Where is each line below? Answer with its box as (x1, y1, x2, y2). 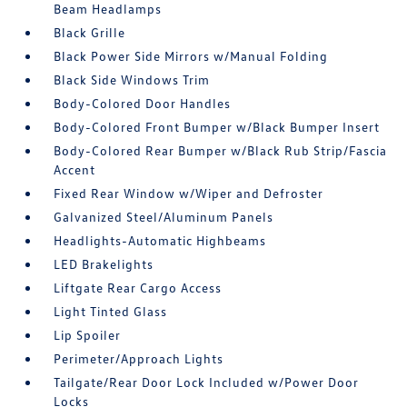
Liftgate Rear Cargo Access (54, 280, 223, 296)
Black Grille (54, 25, 126, 41)
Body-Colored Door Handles (54, 95, 232, 112)
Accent (54, 162, 96, 178)
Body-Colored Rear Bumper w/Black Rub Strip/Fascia (54, 143, 388, 159)
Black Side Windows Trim (54, 72, 211, 88)
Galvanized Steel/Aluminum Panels (54, 209, 274, 225)
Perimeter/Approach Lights (54, 351, 224, 367)
